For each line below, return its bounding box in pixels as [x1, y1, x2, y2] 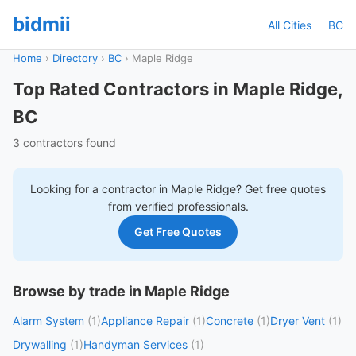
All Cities [268, 17, 311, 32]
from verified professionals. [107, 199, 249, 213]
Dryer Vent [270, 314, 325, 327]
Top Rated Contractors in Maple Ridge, [13, 79, 342, 99]
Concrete [206, 314, 253, 327]
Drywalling [13, 338, 67, 351]
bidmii [13, 13, 71, 36]
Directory [52, 52, 98, 64]
